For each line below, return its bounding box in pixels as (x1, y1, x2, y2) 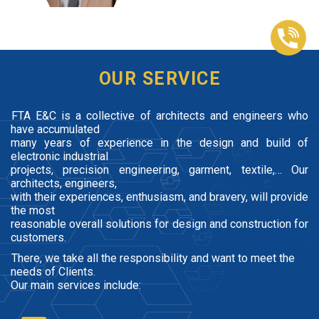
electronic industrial (11, 149, 111, 163)
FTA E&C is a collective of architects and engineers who (11, 108, 308, 122)
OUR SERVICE (98, 68, 221, 89)
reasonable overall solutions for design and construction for (11, 216, 308, 231)
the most (11, 203, 58, 217)
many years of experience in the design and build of (11, 135, 308, 150)
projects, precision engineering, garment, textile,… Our (11, 162, 308, 177)
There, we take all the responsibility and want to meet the (11, 251, 295, 265)
